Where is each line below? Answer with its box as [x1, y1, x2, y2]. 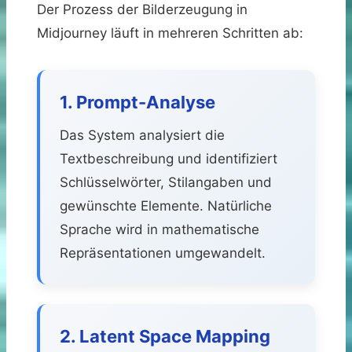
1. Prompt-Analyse [60, 91, 215, 112]
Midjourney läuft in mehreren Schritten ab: [37, 24, 303, 41]
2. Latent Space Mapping [60, 325, 270, 346]
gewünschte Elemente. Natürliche [60, 197, 272, 214]
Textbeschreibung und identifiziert [60, 150, 277, 167]
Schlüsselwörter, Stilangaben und [60, 174, 272, 190]
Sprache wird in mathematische [60, 221, 259, 237]
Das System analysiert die [60, 126, 225, 143]
